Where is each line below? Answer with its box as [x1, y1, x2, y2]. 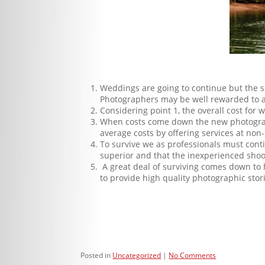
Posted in [80, 251, 111, 260]
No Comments [169, 251, 216, 260]
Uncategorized [112, 251, 161, 260]
